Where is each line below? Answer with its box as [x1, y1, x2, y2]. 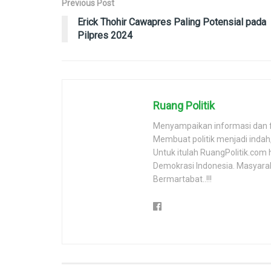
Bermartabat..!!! [153, 174, 212, 184]
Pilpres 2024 [77, 29, 132, 41]
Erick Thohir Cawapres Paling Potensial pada [77, 16, 266, 28]
